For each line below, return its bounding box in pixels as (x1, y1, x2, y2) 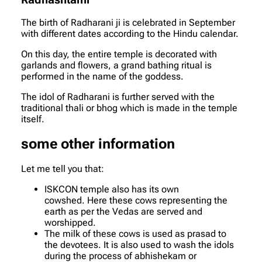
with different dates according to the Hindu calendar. (21, 27, 239, 39)
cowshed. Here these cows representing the (44, 194, 227, 206)
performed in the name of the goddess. (21, 70, 184, 82)
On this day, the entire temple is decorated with (21, 48, 217, 60)
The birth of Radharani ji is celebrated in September (21, 16, 235, 28)
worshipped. (44, 216, 96, 228)
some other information (21, 135, 175, 152)
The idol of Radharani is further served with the (21, 91, 215, 102)
